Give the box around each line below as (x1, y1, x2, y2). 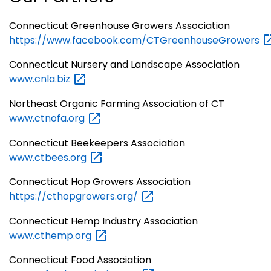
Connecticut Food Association (9, 253, 151, 267)
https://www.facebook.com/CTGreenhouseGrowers (9, 33, 262, 47)
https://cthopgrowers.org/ (9, 189, 140, 204)
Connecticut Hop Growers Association (9, 175, 191, 189)
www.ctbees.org (9, 150, 89, 165)
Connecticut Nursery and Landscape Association (9, 57, 240, 72)
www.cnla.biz (9, 72, 73, 87)
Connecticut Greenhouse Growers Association (9, 18, 230, 33)
